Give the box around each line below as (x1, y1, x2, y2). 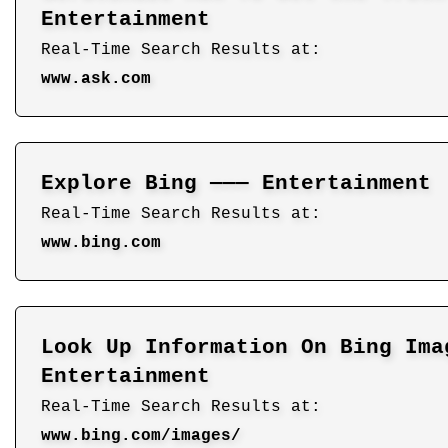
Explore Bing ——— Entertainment (41, 171, 431, 195)
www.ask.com (41, 69, 151, 88)
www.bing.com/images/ (41, 426, 241, 445)
